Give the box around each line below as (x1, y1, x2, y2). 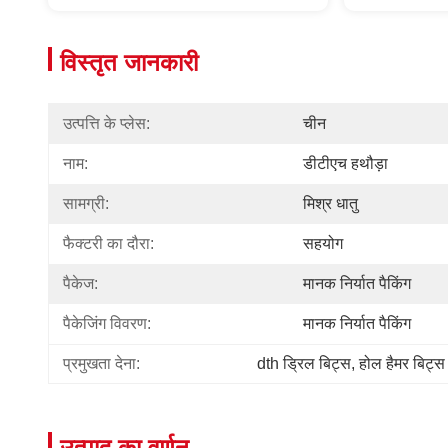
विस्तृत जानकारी (60, 49, 198, 76)
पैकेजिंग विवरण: (63, 315, 151, 332)
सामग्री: (63, 195, 109, 212)
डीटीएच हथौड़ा (303, 155, 388, 172)
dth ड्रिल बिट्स (257, 355, 351, 372)
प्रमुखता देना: (63, 355, 140, 372)
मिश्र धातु (303, 195, 358, 212)
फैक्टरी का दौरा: (63, 235, 154, 252)
